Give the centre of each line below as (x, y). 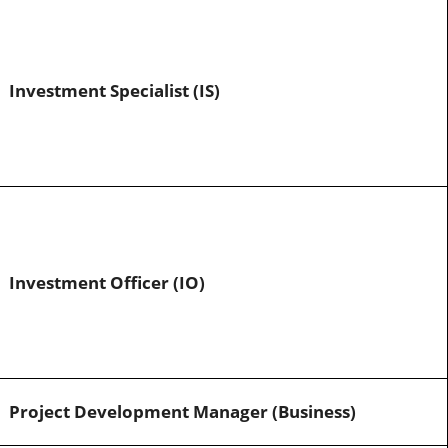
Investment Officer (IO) (106, 283)
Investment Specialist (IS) (114, 91)
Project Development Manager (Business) (182, 412)
